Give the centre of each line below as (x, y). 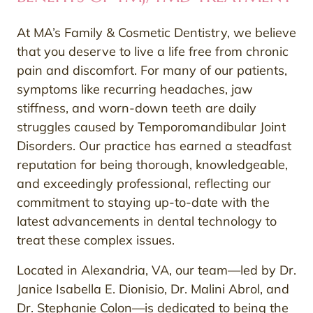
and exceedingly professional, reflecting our (144, 183)
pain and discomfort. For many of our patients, (152, 70)
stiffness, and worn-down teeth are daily (137, 108)
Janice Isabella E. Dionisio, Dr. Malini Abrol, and (153, 289)
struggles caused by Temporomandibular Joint (151, 126)
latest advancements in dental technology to (147, 221)
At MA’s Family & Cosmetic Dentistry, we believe (156, 32)
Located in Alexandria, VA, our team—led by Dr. (156, 270)
